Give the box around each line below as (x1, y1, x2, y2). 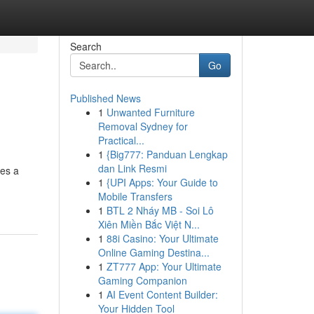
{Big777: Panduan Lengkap (106, 147, 228, 161)
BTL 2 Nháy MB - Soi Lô (106, 203, 214, 217)
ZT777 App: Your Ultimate (106, 259, 221, 273)
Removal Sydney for (97, 119, 188, 133)
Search (69, 39, 102, 53)
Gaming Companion (97, 273, 187, 287)
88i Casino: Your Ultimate (106, 231, 219, 245)
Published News (69, 91, 141, 105)
